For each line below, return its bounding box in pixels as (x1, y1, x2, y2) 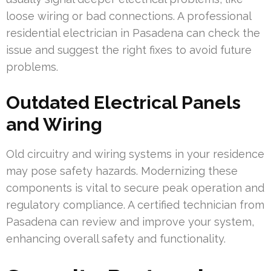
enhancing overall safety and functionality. (6, 232, 226, 246)
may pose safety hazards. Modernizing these (6, 165, 238, 178)
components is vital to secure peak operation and (6, 181, 264, 195)
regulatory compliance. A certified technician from (6, 198, 264, 212)
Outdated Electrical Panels (6, 92, 241, 114)
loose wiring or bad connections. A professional (6, 10, 251, 23)
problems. (6, 60, 58, 74)
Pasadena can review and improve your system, (6, 215, 254, 229)
